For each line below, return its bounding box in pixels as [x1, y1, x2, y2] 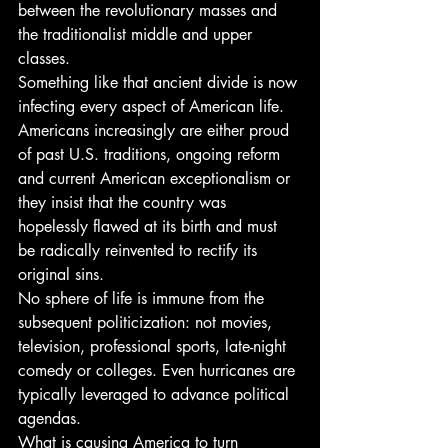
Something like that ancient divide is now [18, 72, 302, 93]
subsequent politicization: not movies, [18, 312, 277, 333]
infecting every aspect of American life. [18, 96, 284, 117]
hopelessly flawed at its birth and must [18, 216, 282, 237]
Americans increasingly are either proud [18, 120, 294, 141]
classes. [18, 48, 70, 69]
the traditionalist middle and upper [18, 24, 257, 45]
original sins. [18, 264, 104, 285]
